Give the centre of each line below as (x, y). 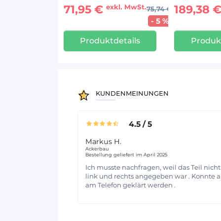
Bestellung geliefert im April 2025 (126, 154)
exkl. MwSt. (126, 7)
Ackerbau (97, 148)
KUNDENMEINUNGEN (132, 93)
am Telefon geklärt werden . (130, 185)
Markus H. (103, 141)
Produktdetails (110, 41)
